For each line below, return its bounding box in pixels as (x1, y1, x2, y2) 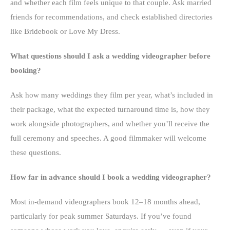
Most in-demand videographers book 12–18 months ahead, (10, 197, 200, 206)
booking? (10, 66, 41, 74)
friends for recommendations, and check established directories (10, 12, 213, 21)
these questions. (10, 148, 61, 157)
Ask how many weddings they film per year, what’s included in (10, 90, 213, 99)
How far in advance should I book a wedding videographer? (10, 172, 211, 181)
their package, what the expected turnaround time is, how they (10, 105, 210, 113)
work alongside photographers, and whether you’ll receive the (10, 119, 209, 128)
